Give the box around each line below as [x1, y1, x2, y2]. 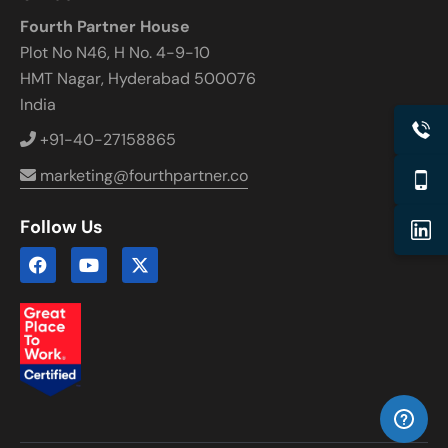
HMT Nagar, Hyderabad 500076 [20, 67, 256, 89]
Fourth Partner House [20, 15, 190, 37]
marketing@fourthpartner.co [36, 164, 248, 186]
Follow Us [20, 215, 103, 240]
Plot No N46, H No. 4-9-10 [20, 41, 210, 63]
